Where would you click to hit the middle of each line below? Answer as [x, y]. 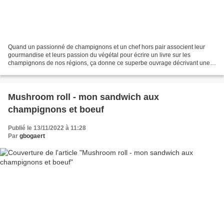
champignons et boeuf [56, 109]
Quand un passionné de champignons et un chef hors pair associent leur [106, 47]
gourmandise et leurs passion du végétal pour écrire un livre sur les [99, 55]
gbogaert [32, 136]
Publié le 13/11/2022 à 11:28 [47, 128]
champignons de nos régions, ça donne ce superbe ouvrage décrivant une [109, 63]
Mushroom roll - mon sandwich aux [83, 97]
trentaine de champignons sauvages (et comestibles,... [82, 71]
